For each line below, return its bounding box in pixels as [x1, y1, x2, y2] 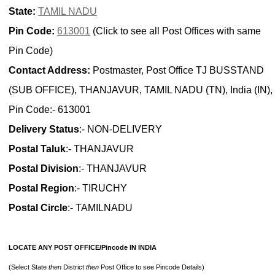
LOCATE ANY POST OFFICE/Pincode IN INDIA [9, 244, 157, 252]
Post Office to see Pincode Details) [99, 263, 204, 271]
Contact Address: [9, 65, 90, 76]
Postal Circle [9, 203, 68, 214]
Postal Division [9, 163, 79, 174]
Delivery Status [9, 124, 79, 135]
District [61, 263, 86, 271]
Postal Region [9, 183, 74, 194]
